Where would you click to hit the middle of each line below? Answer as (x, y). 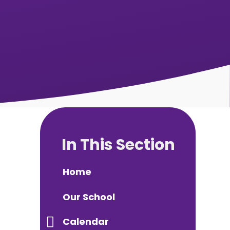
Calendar (85, 222)
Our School (89, 197)
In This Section (119, 145)
